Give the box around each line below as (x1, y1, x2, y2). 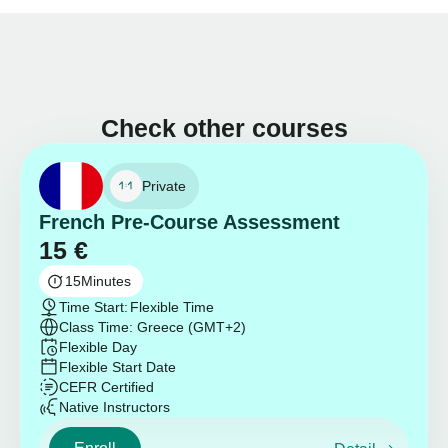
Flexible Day (59, 339, 137, 356)
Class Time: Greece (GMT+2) (59, 319, 246, 336)
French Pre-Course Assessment (39, 211, 340, 234)
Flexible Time (129, 299, 214, 316)
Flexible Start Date (59, 359, 176, 376)
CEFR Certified (59, 379, 154, 396)
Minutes (81, 273, 131, 290)
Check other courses (100, 114, 348, 143)
